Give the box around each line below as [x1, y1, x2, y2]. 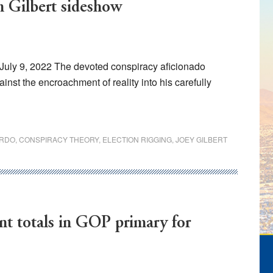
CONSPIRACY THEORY [19, 134, 99, 144]
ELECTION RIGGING [102, 134, 172, 144]
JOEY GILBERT [175, 134, 227, 144]
